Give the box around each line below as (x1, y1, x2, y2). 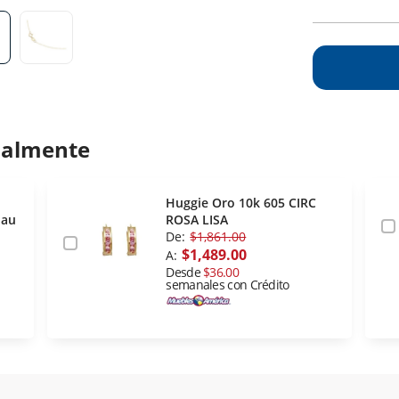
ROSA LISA (166, 211, 229, 229)
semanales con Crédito (166, 276, 289, 294)
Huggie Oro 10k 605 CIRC (166, 194, 317, 212)
